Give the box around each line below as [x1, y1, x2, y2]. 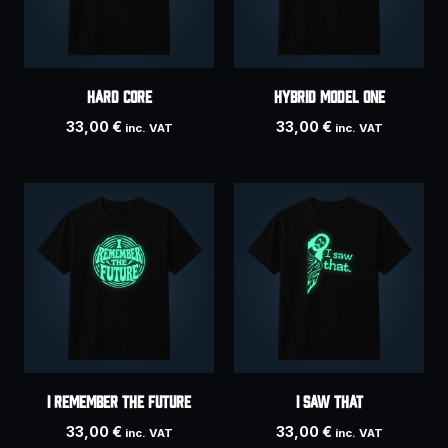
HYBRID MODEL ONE [273, 85, 385, 105]
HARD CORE [86, 85, 152, 105]
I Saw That [295, 390, 363, 410]
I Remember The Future [47, 390, 191, 410]
